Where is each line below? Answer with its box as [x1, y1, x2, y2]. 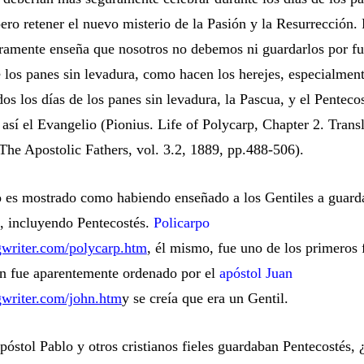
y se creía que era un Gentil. [121, 290, 288, 306]
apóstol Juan [219, 265, 292, 281]
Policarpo [153, 214, 210, 231]
